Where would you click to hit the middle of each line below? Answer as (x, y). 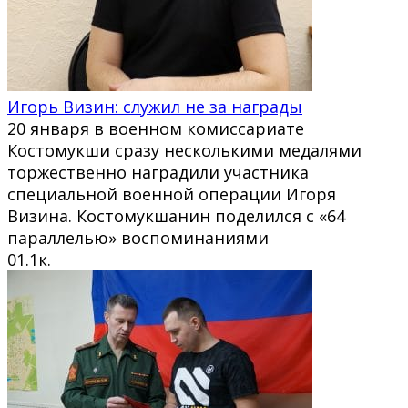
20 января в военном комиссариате (156, 128)
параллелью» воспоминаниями (138, 237)
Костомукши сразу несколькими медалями (184, 150)
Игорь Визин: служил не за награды (155, 106)
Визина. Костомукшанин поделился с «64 (176, 215)
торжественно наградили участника (158, 172)
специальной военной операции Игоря (172, 194)
